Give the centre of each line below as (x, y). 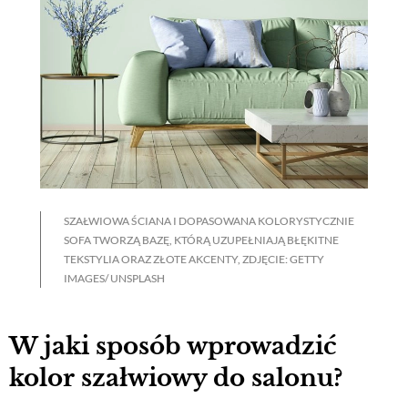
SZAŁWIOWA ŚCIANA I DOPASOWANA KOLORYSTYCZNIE (209, 221)
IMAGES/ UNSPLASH (114, 279)
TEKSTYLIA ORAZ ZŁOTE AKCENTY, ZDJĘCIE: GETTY (194, 260)
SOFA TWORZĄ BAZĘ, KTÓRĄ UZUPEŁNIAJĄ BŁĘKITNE (201, 240)
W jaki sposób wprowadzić (173, 346)
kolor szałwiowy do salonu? (176, 377)
